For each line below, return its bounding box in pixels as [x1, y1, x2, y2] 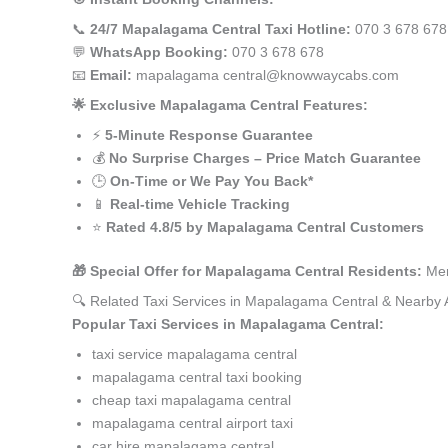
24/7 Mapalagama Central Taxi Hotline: [90, 21, 351, 37]
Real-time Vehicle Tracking [110, 196, 290, 212]
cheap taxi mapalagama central [92, 392, 291, 408]
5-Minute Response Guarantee [105, 127, 313, 143]
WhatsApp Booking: [90, 44, 228, 60]
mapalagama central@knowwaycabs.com [132, 67, 399, 83]
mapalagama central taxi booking [92, 369, 302, 385]
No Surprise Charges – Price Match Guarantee [109, 150, 421, 166]
